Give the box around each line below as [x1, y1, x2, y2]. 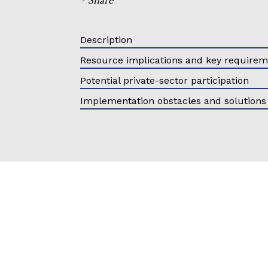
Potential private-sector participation [80, 74, 249, 86]
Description [80, 33, 133, 45]
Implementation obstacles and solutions [80, 95, 267, 106]
